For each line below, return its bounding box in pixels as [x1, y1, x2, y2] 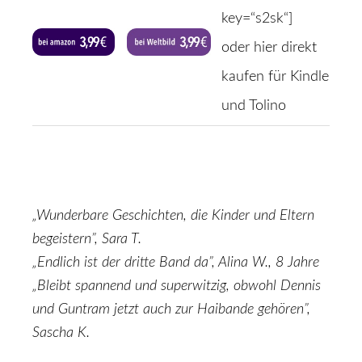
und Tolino [221, 99, 286, 113]
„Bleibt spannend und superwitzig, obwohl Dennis [32, 279, 321, 293]
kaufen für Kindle [221, 69, 329, 84]
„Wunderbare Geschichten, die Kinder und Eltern [32, 208, 314, 223]
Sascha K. [32, 326, 90, 340]
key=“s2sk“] [221, 11, 293, 26]
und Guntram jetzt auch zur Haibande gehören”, [32, 302, 310, 317]
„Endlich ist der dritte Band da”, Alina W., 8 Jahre [32, 255, 319, 270]
